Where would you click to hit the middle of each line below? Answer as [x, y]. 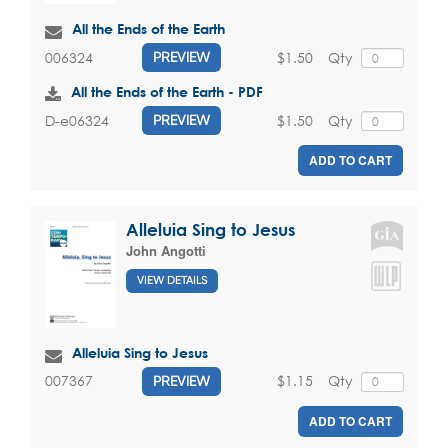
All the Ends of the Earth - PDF [167, 92]
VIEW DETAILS [172, 280]
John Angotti [166, 251]
